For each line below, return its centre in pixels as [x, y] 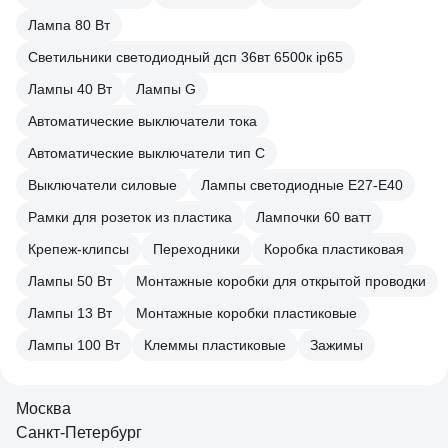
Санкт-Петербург [79, 432]
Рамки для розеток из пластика [130, 217]
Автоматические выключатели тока [142, 121]
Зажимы [336, 345]
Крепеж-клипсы [78, 249]
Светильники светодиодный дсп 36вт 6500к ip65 [185, 57]
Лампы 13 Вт [70, 313]
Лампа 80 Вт [69, 25]
